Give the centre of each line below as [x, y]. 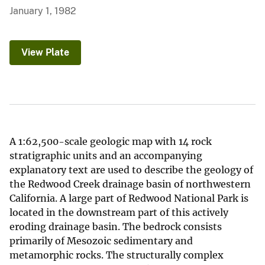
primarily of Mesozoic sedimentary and [101, 241]
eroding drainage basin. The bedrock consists [116, 227]
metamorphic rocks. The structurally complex [117, 255]
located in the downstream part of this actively [119, 213]
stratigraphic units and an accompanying [106, 156]
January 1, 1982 [43, 11]
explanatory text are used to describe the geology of [131, 170]
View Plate [45, 53]
